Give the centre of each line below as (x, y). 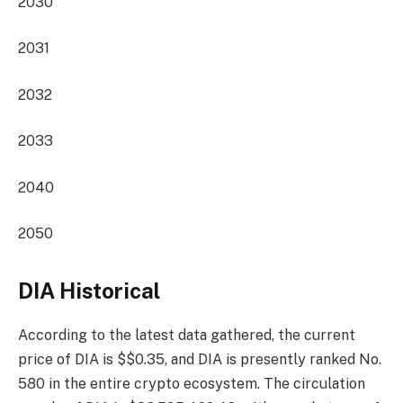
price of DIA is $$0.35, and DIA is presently (164, 359)
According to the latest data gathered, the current (187, 335)
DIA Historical (89, 290)
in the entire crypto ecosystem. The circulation (205, 383)
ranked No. (345, 359)
